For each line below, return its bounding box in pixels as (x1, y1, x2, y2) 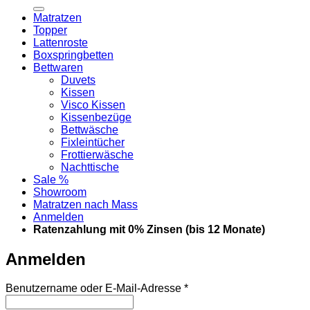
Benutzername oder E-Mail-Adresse (6, 282, 184, 295)
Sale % (33, 173, 69, 185)
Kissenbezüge (61, 111, 131, 123)
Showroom (33, 185, 86, 198)
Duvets (61, 73, 95, 86)
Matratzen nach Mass (33, 198, 138, 210)
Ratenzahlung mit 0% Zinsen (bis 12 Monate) (33, 223, 265, 235)
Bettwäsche (61, 123, 118, 136)
